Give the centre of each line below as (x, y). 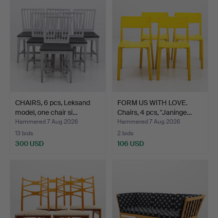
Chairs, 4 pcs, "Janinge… (154, 112)
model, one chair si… (46, 112)
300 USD (29, 143)
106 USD (131, 143)
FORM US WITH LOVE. (152, 102)
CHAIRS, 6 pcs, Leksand (53, 102)
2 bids (125, 133)
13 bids (24, 133)
